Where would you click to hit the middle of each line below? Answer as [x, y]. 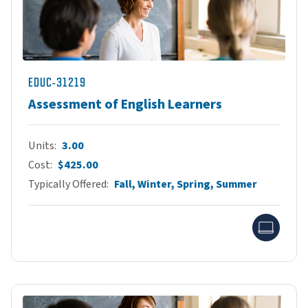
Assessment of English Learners [125, 104]
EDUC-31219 [57, 82]
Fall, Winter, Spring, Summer [186, 184]
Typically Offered [67, 184]
